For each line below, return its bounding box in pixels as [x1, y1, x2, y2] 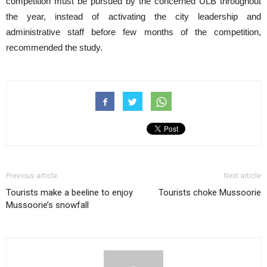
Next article [223, 172, 261, 181]
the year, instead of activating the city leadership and [6, 11, 261, 22]
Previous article [6, 172, 57, 181]
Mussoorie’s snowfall [6, 200, 89, 211]
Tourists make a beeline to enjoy [6, 187, 133, 198]
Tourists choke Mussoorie [159, 187, 261, 198]
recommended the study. [6, 42, 103, 53]
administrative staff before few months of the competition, [6, 27, 261, 38]
